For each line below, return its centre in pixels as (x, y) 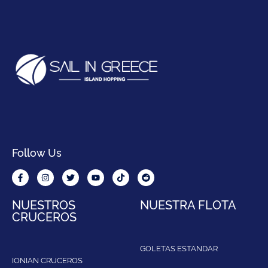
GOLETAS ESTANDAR (179, 248)
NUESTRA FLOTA (188, 204)
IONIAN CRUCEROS (47, 260)
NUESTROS (44, 204)
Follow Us (37, 152)
